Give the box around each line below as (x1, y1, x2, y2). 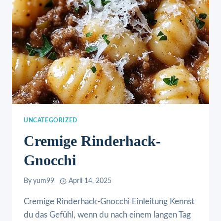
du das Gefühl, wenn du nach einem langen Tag (24, 211, 191, 220)
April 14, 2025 (68, 178, 111, 185)
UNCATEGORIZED (24, 117, 77, 123)
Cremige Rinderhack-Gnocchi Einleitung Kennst (24, 197, 194, 206)
